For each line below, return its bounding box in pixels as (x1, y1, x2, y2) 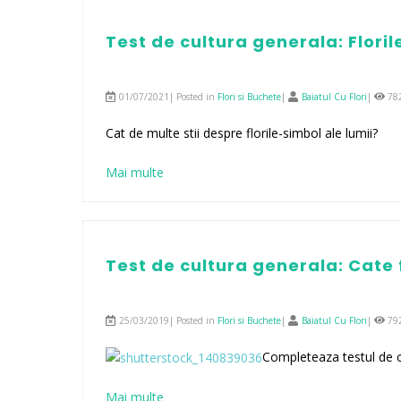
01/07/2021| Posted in (116, 90, 218, 103)
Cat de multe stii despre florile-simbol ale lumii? (106, 124, 378, 141)
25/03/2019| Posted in (116, 314, 218, 327)
